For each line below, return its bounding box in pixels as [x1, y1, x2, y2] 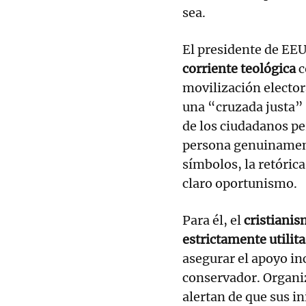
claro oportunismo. [182, 175, 297, 191]
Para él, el [182, 212, 244, 228]
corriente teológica [182, 60, 296, 76]
